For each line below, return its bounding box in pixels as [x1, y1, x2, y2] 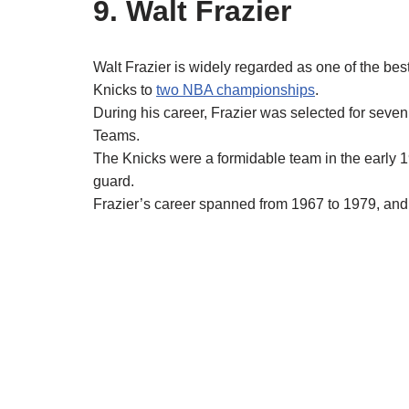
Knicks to [93, 82, 156, 99]
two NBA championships [156, 82, 315, 99]
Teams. [93, 128, 140, 144]
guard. [93, 173, 134, 190]
